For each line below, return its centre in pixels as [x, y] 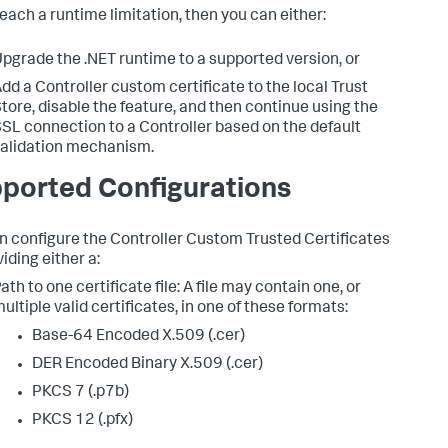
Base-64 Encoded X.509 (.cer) [138, 336]
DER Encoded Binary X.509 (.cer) [147, 364]
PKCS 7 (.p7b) [80, 392]
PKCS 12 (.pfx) [82, 420]
